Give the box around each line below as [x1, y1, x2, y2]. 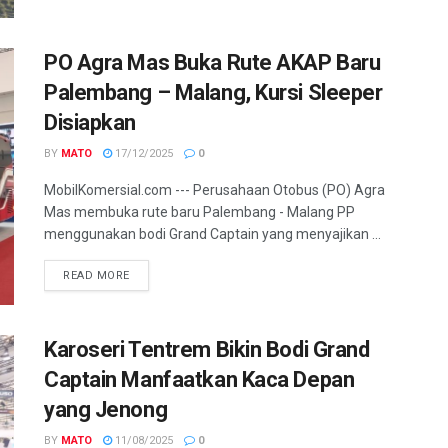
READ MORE [63, 268, 130, 282]
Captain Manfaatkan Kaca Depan [44, 367, 355, 393]
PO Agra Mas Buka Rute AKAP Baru [44, 49, 381, 75]
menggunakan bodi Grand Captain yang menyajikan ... [44, 225, 381, 242]
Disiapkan [44, 109, 137, 135]
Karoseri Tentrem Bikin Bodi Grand [44, 337, 370, 363]
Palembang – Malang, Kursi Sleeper [44, 79, 383, 105]
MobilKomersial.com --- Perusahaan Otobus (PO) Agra [44, 181, 385, 198]
